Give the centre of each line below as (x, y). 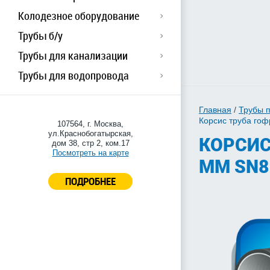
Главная (215, 110)
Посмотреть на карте (90, 153)
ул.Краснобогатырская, (90, 133)
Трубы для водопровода (74, 75)
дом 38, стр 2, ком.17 (90, 143)
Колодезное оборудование (79, 16)
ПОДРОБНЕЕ (90, 181)
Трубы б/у (40, 36)
